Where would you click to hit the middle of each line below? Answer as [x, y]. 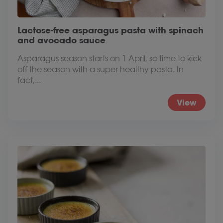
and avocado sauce [61, 40]
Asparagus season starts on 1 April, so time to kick [110, 58]
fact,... [29, 80]
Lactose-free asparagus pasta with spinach [111, 30]
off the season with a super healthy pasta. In [101, 69]
